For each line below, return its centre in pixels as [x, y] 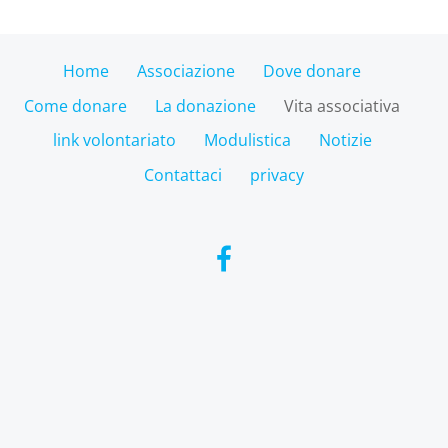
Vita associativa [342, 105]
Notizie [345, 140]
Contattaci [183, 174]
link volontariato [114, 140]
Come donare [75, 105]
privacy [277, 174]
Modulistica [247, 140]
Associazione [186, 70]
